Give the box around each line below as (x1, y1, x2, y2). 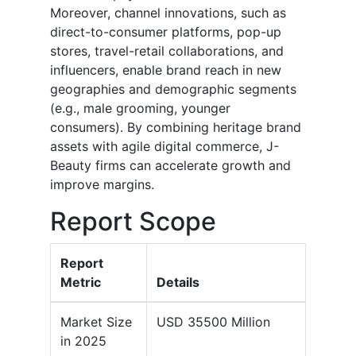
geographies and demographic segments (50, 81, 296, 98)
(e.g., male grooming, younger (50, 100, 230, 117)
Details (157, 274, 199, 291)
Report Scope (50, 206, 216, 238)
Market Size (60, 314, 132, 331)
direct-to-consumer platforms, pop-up (50, 24, 281, 41)
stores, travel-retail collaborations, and (50, 43, 284, 60)
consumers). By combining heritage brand (50, 119, 301, 136)
